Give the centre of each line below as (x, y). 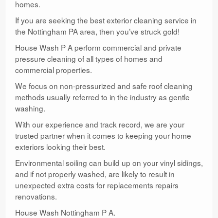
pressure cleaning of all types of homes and (89, 58)
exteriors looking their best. (60, 146)
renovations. (36, 196)
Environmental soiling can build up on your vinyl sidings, (109, 162)
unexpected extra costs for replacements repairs (97, 185)
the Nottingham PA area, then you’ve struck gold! (97, 31)
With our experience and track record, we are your (100, 124)
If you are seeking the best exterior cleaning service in (106, 20)
